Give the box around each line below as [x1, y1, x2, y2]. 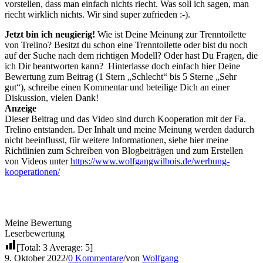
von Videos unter [5, 156, 70, 166]
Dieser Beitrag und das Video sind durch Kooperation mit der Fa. [5, 113, 246, 124]
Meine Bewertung [5, 217, 72, 228]
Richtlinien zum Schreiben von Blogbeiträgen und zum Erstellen [5, 145, 243, 156]
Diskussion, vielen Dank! [5, 92, 99, 103]
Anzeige [5, 103, 36, 113]
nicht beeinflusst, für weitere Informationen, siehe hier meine [5, 134, 228, 145]
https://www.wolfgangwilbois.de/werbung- [70, 156, 230, 166]
